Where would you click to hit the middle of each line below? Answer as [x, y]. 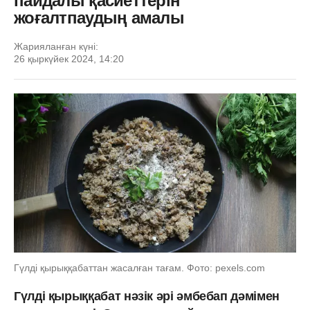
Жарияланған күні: [56, 46]
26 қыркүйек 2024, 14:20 [69, 59]
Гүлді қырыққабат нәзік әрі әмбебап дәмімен [147, 296]
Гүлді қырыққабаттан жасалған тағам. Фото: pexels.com [139, 267]
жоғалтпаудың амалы [99, 18]
